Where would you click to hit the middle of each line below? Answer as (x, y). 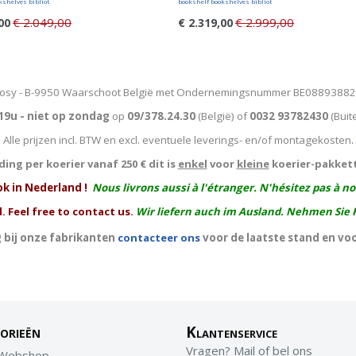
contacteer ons (159, 238)
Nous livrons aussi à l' (148, 188)
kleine (253, 164)
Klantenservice (232, 332)
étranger (230, 188)
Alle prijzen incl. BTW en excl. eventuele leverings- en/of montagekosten (177, 140)
